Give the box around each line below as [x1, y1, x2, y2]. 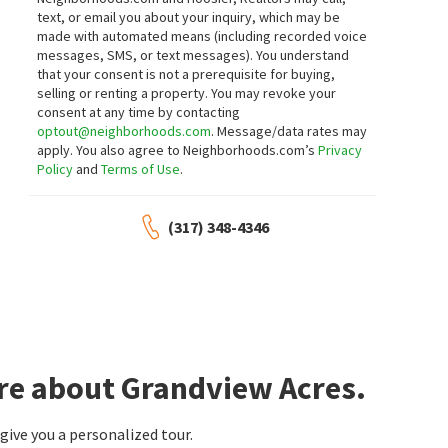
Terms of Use [101, 160, 181, 178]
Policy [37, 160, 74, 178]
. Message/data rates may [211, 122, 368, 140]
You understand [256, 46, 350, 64]
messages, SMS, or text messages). [37, 46, 257, 64]
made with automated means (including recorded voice [37, 27, 368, 45]
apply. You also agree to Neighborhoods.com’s [37, 141, 319, 159]
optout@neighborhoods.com [37, 122, 212, 140]
